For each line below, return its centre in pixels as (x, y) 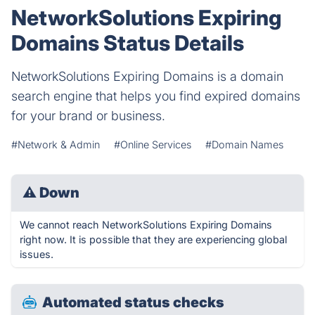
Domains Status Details (128, 43)
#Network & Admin (56, 144)
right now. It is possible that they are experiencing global (153, 239)
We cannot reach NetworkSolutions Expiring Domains (146, 225)
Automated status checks (133, 302)
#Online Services (153, 144)
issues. (37, 254)
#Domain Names (244, 144)
